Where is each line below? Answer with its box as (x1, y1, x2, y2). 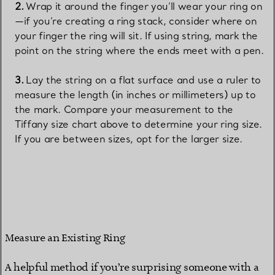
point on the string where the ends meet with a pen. (15, 44, 264, 57)
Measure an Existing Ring (5, 231, 125, 246)
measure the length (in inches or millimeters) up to (15, 88, 256, 101)
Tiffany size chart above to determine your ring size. (15, 118, 263, 131)
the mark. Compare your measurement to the (15, 103, 233, 116)
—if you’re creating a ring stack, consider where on (15, 15, 257, 28)
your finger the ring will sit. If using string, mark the (15, 29, 258, 42)
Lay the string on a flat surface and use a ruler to (26, 74, 261, 87)
